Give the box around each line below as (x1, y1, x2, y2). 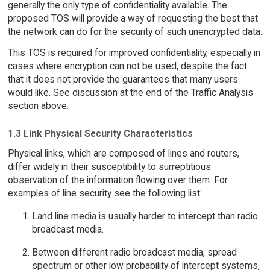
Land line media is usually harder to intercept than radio (31, 210, 258, 222)
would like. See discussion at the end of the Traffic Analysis (7, 86, 253, 98)
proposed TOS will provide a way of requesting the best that (7, 12, 258, 24)
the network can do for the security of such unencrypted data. (7, 25, 262, 37)
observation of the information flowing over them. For (7, 174, 228, 186)
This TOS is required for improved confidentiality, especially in (7, 46, 260, 58)
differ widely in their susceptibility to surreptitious (7, 161, 211, 173)
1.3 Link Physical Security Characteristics (7, 128, 193, 140)
